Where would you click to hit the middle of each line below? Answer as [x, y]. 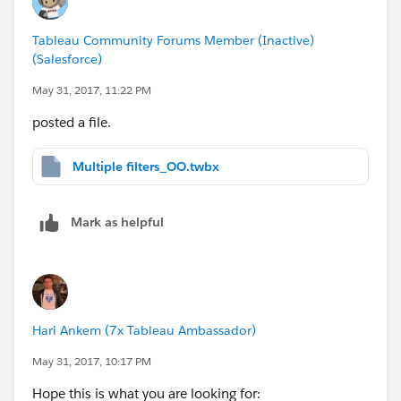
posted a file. [72, 122]
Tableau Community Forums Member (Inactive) [173, 40]
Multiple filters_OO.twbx [146, 166]
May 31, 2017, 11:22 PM [92, 90]
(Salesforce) [67, 59]
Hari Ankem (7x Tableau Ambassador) [144, 330]
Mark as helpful [117, 222]
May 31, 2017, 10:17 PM [92, 361]
